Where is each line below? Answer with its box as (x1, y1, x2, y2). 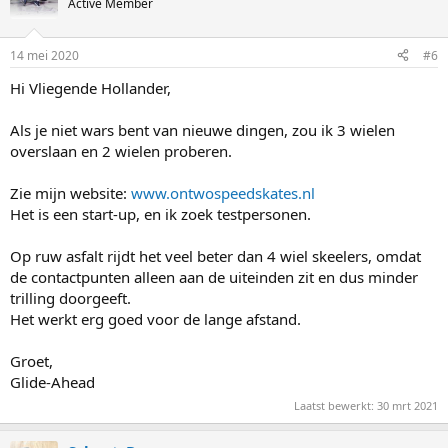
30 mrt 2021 (377, 398, 438, 413)
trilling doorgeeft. (10, 287, 131, 308)
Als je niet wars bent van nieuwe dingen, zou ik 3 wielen (10, 119, 395, 140)
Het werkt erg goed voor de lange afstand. (10, 308, 301, 329)
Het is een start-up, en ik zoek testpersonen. (10, 203, 311, 224)
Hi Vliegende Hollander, (10, 77, 171, 98)
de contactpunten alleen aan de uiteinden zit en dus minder (10, 266, 418, 287)
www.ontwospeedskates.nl (131, 182, 315, 203)
